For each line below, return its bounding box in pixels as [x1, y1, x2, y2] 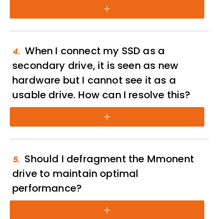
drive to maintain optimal [12, 167, 139, 180]
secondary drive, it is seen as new [12, 59, 179, 72]
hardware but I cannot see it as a [12, 73, 176, 87]
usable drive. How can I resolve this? [12, 88, 191, 102]
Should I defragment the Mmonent [24, 152, 194, 166]
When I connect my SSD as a [25, 44, 165, 58]
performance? [12, 181, 82, 195]
